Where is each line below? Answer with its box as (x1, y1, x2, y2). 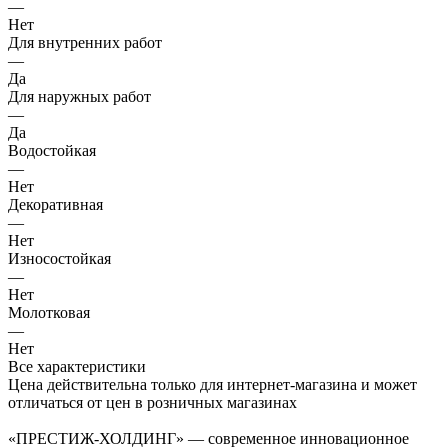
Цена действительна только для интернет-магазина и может (8, 375, 417, 393)
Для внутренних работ (8, 33, 162, 51)
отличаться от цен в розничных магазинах (8, 393, 297, 411)
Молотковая (8, 303, 90, 321)
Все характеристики (8, 357, 146, 375)
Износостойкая (8, 249, 111, 267)
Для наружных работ (8, 87, 151, 105)
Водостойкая (8, 141, 96, 159)
